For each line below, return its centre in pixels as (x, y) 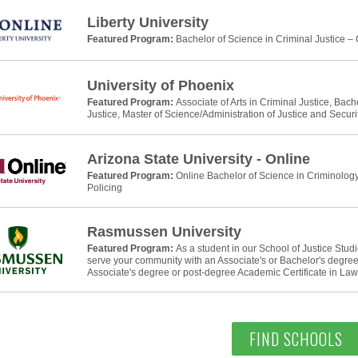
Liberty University (147, 22)
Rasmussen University (164, 232)
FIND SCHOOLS (296, 339)
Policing (104, 188)
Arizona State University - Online (198, 159)
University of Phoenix (160, 86)
